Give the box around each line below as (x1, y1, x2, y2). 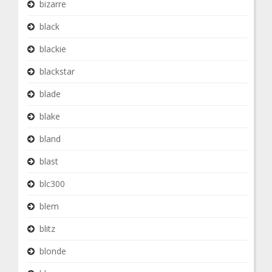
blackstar (39, 66, 75, 77)
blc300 (39, 178, 65, 189)
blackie (39, 43, 66, 55)
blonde (39, 245, 66, 257)
